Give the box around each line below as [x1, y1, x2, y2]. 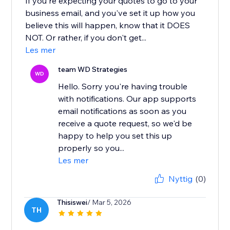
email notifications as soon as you [58, 106, 187, 117]
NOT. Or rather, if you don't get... [25, 32, 147, 43]
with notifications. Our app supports [58, 93, 197, 104]
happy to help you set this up [58, 130, 172, 141]
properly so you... [58, 143, 125, 154]
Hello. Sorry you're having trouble [58, 81, 188, 92]
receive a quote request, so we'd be [58, 118, 193, 129]
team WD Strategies [58, 65, 128, 74]
